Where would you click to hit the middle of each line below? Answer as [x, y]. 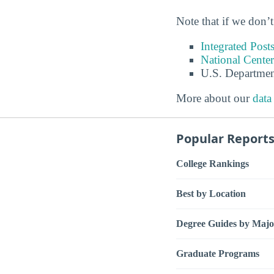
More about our [214, 98]
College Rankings [213, 163]
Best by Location [211, 193]
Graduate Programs [218, 253]
